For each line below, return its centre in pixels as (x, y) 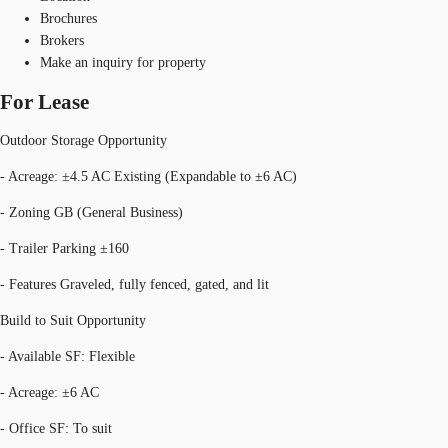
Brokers (62, 40)
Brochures (68, 18)
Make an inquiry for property (123, 62)
